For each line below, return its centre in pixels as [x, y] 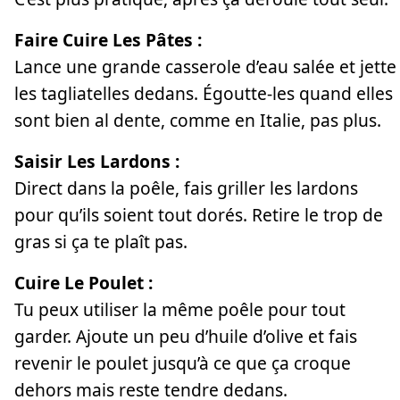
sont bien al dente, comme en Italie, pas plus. [198, 120]
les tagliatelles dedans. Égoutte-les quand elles [204, 93]
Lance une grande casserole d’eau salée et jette [205, 66]
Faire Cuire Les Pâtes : [108, 39]
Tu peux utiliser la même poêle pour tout [180, 309]
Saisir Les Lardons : [97, 161]
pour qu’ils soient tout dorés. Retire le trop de [199, 214]
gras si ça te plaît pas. [101, 241]
